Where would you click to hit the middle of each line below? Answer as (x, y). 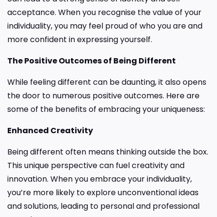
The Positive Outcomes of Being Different (92, 61)
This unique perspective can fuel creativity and (96, 165)
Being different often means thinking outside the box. (108, 152)
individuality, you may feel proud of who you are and (105, 26)
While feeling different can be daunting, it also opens (107, 82)
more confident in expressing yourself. (80, 39)
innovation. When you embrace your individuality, (100, 179)
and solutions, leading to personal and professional (103, 206)
